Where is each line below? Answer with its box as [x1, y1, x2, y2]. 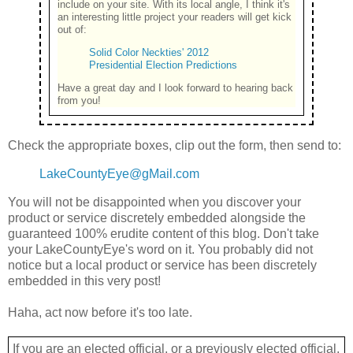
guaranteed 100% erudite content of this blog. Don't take [8, 226, 319, 240]
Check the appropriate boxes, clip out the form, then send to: [8, 139, 341, 153]
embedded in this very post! [8, 273, 161, 288]
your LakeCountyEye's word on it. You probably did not [8, 242, 313, 256]
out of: [58, 24, 87, 36]
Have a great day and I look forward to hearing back [58, 82, 293, 95]
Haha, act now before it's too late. [8, 305, 192, 319]
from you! [58, 95, 101, 107]
